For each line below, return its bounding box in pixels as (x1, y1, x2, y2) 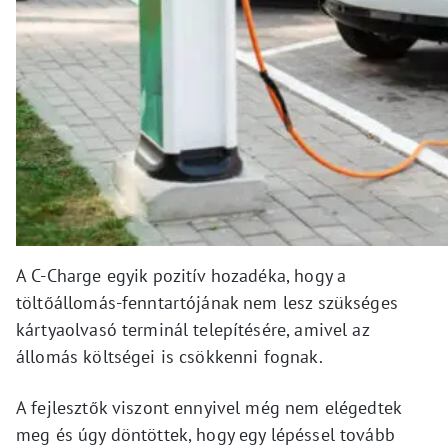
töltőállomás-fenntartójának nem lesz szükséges (16, 291, 398, 315)
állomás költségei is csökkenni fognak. (16, 345, 323, 369)
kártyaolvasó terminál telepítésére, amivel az (16, 318, 369, 342)
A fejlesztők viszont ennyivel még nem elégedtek (16, 396, 402, 420)
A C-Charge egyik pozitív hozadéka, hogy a (16, 264, 347, 288)
